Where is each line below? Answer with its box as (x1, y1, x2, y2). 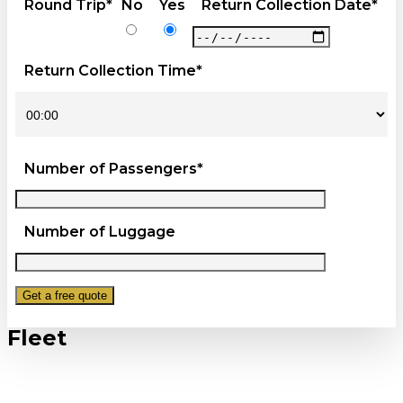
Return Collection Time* (23, 62, 202, 80)
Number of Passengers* (23, 160, 203, 178)
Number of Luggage (23, 223, 175, 241)
